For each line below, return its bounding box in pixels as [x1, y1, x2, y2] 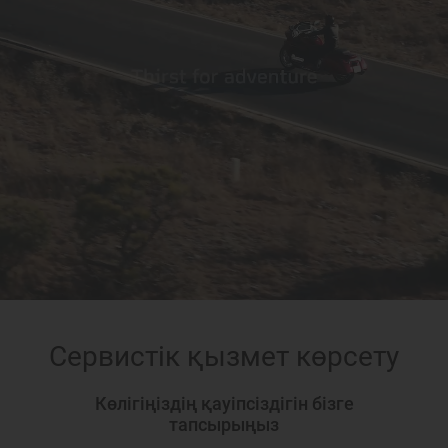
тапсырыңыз [169, 414, 279, 435]
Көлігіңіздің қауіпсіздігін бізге [94, 393, 354, 414]
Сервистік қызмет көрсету [49, 340, 399, 373]
